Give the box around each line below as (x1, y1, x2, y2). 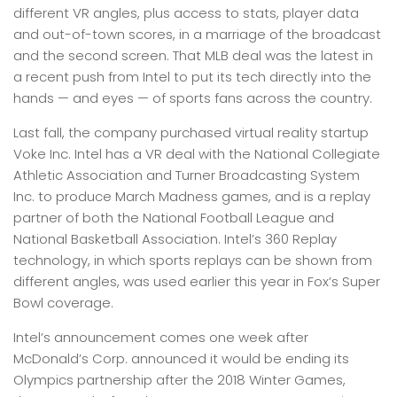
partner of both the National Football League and (13, 208, 334, 227)
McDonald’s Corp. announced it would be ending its (13, 349, 349, 368)
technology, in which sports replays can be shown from (13, 251, 372, 269)
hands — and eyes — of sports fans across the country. (13, 89, 372, 107)
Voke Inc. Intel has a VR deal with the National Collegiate (13, 144, 380, 163)
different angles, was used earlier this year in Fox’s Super (13, 272, 380, 291)
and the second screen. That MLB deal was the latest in (13, 46, 373, 65)
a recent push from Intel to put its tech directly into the (13, 67, 371, 86)
